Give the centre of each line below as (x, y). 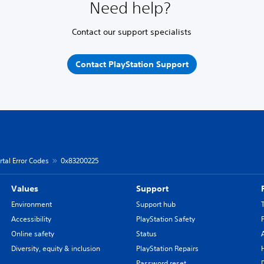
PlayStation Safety (165, 219)
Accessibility (31, 219)
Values (24, 189)
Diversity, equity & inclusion (55, 248)
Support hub (156, 204)
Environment (31, 204)
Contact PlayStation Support (132, 64)
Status (146, 234)
